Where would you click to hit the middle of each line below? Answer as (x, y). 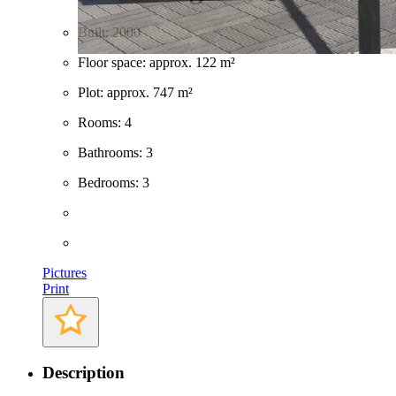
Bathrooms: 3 (115, 152)
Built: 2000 (109, 32)
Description (84, 373)
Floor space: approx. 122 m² (156, 62)
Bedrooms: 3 (114, 182)
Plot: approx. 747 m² (135, 92)
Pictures (65, 272)
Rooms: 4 (105, 122)
